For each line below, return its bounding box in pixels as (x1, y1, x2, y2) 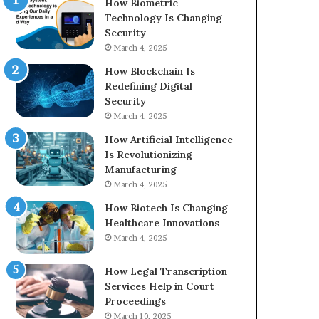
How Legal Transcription (105, 265, 228, 278)
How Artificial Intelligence (105, 133, 234, 146)
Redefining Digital (105, 80, 193, 93)
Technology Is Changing (105, 11, 223, 24)
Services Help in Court (105, 280, 215, 293)
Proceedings (105, 295, 167, 308)
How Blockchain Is (105, 65, 196, 78)
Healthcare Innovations (105, 216, 220, 229)
